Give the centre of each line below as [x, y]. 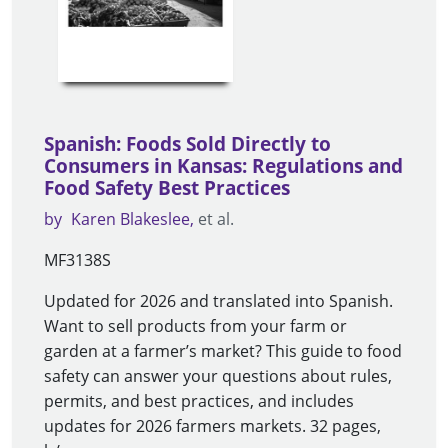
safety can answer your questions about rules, [218, 375]
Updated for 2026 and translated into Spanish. [218, 300]
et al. [216, 218]
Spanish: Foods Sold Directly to [187, 143]
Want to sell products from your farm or [195, 325]
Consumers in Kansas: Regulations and [223, 165]
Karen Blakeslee [130, 218]
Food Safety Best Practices [167, 187]
